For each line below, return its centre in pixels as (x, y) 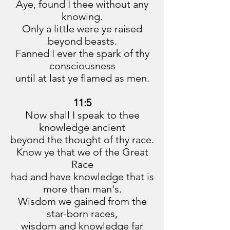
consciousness (82, 66)
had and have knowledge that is (82, 177)
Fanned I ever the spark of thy (82, 53)
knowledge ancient (82, 127)
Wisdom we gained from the (82, 201)
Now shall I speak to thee (82, 115)
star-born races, (82, 214)
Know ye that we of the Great (82, 152)
